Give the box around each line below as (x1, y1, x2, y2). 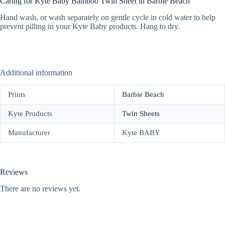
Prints (8, 90, 26, 99)
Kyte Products (8, 109, 52, 118)
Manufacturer (8, 129, 50, 137)
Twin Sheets (122, 109, 160, 118)
